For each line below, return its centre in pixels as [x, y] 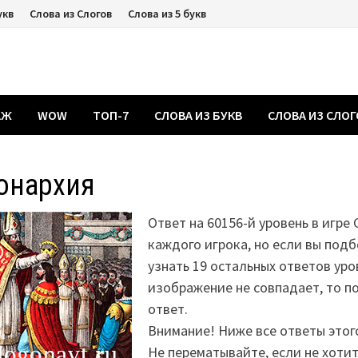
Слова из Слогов [71, 14]
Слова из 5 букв [167, 14]
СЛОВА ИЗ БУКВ [199, 115]
